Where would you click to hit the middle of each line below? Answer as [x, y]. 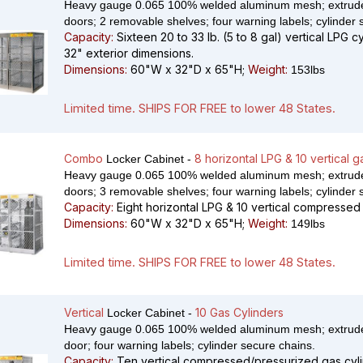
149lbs [306, 224]
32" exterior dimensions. [129, 53]
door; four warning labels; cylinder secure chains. [190, 346]
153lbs [306, 70]
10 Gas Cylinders [239, 313]
